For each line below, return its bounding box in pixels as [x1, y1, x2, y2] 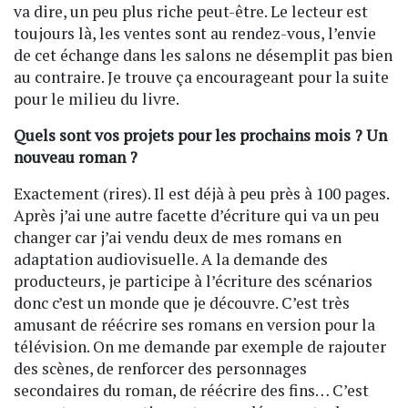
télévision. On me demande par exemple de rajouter [14, 336, 386, 358]
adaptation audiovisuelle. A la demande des [14, 249, 328, 270]
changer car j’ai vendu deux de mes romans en [14, 227, 342, 249]
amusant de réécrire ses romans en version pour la [14, 314, 375, 336]
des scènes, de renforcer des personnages [14, 358, 307, 380]
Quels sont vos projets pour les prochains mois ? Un [14, 125, 387, 147]
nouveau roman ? [14, 147, 138, 168]
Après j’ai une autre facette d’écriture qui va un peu [14, 205, 380, 227]
